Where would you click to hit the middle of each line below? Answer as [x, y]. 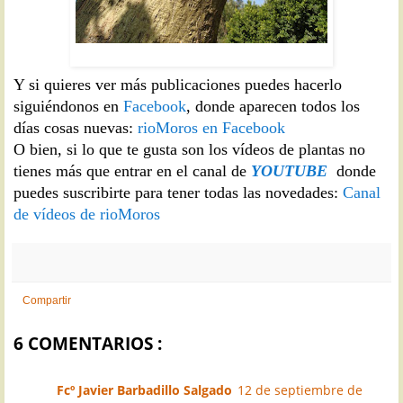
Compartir [47, 300]
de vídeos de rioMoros [87, 214]
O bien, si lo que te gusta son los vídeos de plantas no [189, 149]
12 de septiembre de [300, 390]
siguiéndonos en [68, 106]
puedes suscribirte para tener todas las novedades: [178, 192]
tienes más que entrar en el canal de [132, 170]
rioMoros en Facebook [211, 127]
